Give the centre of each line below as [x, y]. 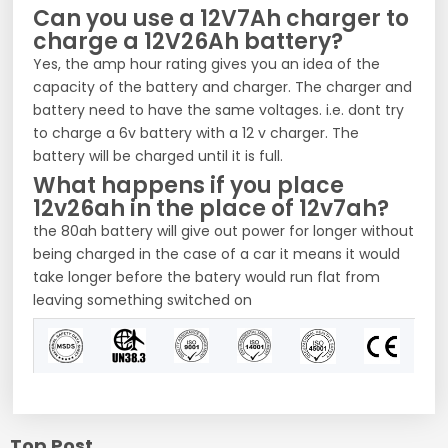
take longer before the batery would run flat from [207, 276]
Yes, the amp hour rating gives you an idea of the [207, 63]
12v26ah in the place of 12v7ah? [211, 208]
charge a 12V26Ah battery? [188, 41]
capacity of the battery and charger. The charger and [223, 86]
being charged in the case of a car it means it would [217, 253]
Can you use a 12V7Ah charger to [221, 18]
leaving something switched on [143, 299]
